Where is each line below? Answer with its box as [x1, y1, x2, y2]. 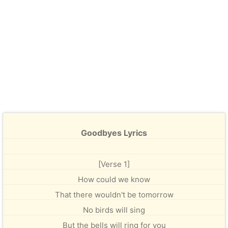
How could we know [78, 175, 150, 184]
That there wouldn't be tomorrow [54, 190, 174, 199]
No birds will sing [83, 205, 145, 215]
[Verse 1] [98, 159, 130, 169]
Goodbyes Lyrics [81, 128, 147, 138]
